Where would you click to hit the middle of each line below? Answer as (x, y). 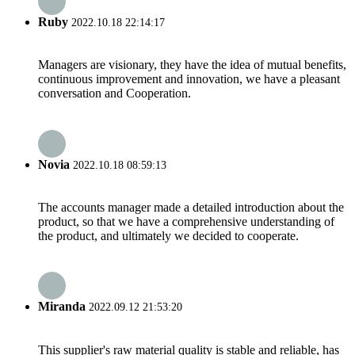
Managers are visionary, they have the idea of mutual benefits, (192, 65)
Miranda (62, 307)
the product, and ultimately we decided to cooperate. (168, 235)
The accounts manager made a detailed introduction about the (191, 207)
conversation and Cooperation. (115, 94)
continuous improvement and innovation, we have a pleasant (189, 79)
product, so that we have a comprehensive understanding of (186, 221)
